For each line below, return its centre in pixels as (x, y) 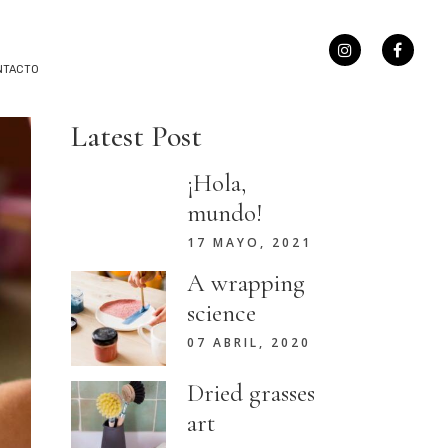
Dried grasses (251, 393)
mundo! (224, 213)
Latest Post (136, 136)
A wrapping (246, 283)
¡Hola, (216, 183)
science (221, 313)
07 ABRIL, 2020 (249, 342)
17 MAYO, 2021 (249, 242)
